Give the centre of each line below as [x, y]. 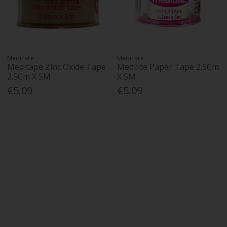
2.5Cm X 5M [29, 77]
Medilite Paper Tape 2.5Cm [168, 67]
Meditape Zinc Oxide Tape [57, 67]
